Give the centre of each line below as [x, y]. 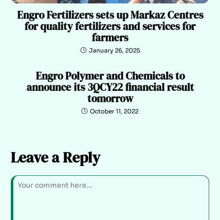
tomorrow [110, 98]
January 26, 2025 [114, 50]
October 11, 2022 [114, 111]
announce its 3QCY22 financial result [110, 87]
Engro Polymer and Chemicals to [110, 76]
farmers [110, 37]
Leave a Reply [56, 157]
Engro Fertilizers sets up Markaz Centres [110, 15]
